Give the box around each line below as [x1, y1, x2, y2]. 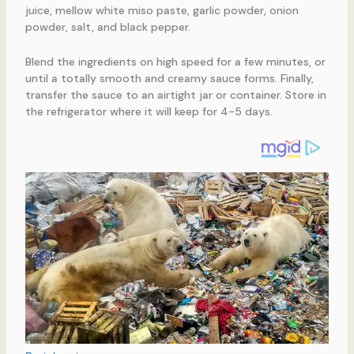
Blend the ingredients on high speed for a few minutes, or [24, 54, 326, 69]
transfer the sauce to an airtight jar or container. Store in [24, 87, 326, 102]
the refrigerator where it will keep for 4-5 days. [24, 104, 273, 119]
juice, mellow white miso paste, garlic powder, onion [24, 3, 299, 18]
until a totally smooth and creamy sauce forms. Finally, [24, 70, 314, 85]
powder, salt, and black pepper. [24, 20, 190, 35]
